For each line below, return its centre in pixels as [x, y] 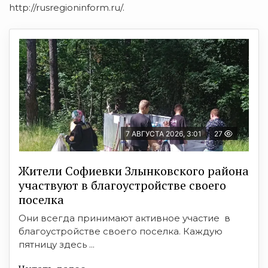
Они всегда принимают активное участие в [124, 218]
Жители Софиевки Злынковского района [134, 170]
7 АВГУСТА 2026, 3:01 [164, 133]
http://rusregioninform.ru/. [67, 7]
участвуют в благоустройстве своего [122, 185]
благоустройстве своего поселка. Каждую [121, 231]
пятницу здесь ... [57, 244]
